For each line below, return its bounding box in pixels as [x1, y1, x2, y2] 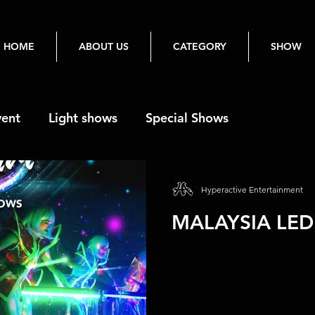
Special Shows [146, 110, 229, 126]
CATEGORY [173, 40, 226, 53]
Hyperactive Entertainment [201, 184, 303, 195]
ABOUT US [79, 40, 129, 53]
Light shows [49, 110, 117, 126]
